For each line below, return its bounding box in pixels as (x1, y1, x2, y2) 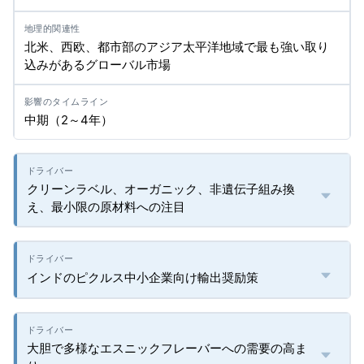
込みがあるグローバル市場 (24, 57, 171, 72)
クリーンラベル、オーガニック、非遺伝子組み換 (27, 181, 295, 197)
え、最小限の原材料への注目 (27, 199, 185, 214)
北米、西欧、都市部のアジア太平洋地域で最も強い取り (24, 39, 329, 54)
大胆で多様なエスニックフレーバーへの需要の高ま (27, 340, 307, 356)
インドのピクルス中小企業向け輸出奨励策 (27, 270, 258, 285)
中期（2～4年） (24, 112, 113, 128)
